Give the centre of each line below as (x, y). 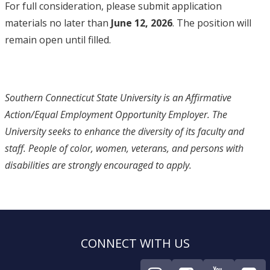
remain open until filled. (58, 40)
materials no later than (58, 23)
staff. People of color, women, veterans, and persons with (124, 148)
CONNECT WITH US (135, 243)
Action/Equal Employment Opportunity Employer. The (116, 115)
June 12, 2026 (141, 23)
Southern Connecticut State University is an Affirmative (118, 98)
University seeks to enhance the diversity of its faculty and (124, 131)
